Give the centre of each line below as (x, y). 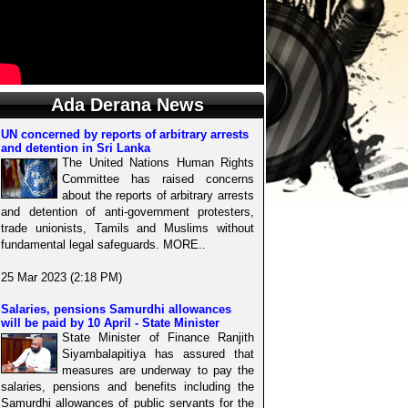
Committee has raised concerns (158, 178)
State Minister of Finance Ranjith (158, 337)
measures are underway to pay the (158, 370)
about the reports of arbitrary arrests (158, 195)
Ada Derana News (127, 104)
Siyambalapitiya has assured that (158, 353)
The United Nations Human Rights (158, 162)
